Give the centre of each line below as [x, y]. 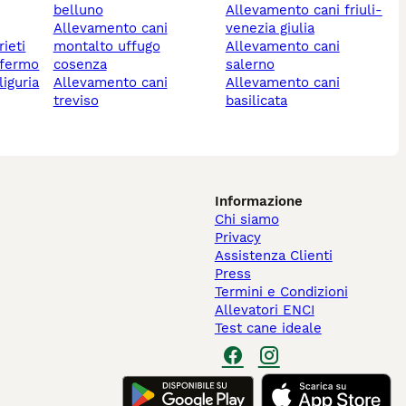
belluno [78, 10]
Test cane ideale [268, 329]
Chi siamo [246, 220]
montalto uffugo [106, 47]
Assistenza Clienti [273, 256]
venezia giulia [270, 29]
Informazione [258, 202]
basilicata [256, 101]
